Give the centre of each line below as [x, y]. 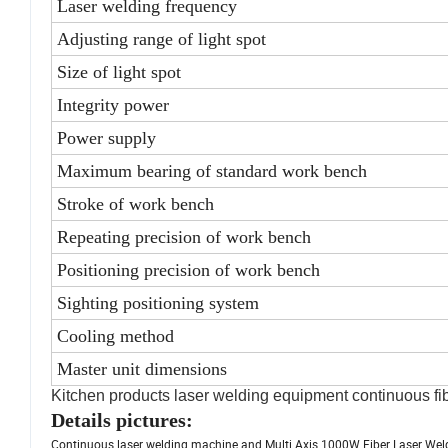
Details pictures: [122, 420]
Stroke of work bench [135, 204]
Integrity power [113, 105]
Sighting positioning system [158, 303]
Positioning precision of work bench [188, 270]
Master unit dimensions [142, 369]
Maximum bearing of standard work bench [212, 171]
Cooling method [115, 336]
